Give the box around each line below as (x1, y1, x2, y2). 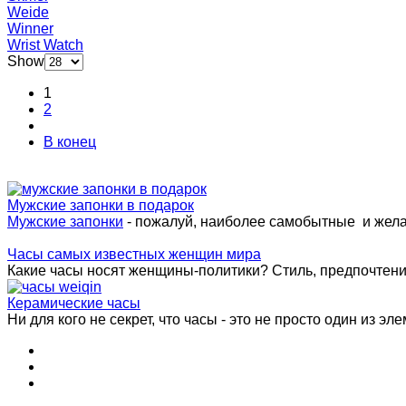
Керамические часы (7, 295, 140, 311)
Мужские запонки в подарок (7, 197, 194, 213)
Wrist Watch (7, 36, 83, 53)
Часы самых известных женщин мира (7, 246, 261, 262)
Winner (7, 20, 53, 36)
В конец (43, 133, 96, 150)
